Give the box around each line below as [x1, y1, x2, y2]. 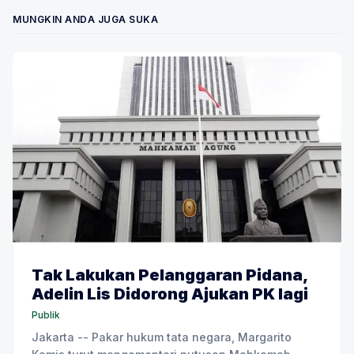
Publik [32, 309, 60, 322]
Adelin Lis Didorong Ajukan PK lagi [32, 284, 308, 304]
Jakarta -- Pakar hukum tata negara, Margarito [32, 330, 292, 345]
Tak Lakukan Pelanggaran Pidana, [32, 265, 307, 285]
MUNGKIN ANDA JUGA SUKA [13, 13, 158, 25]
